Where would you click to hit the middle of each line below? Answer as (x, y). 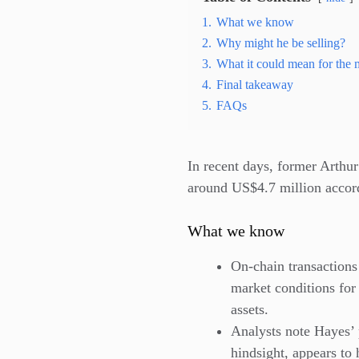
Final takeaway (255, 85)
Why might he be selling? (281, 43)
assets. (250, 309)
